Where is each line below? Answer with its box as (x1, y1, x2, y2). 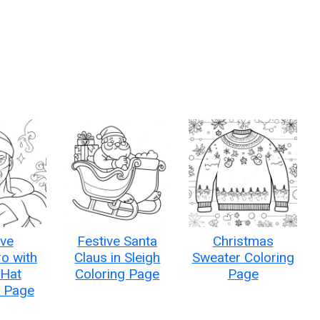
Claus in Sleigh (74, 249, 161, 266)
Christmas (212, 233, 274, 250)
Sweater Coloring (191, 249, 294, 266)
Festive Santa (77, 233, 158, 250)
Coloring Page (75, 266, 160, 283)
